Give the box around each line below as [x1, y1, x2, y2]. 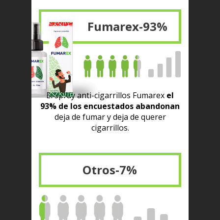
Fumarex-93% [87, 18, 167, 35]
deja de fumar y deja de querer [54, 111, 166, 123]
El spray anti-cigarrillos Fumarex [46, 90, 165, 101]
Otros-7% [82, 162, 137, 178]
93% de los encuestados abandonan [40, 101, 180, 112]
